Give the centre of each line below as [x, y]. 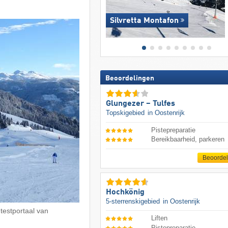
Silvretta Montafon [144, 21]
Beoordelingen [130, 79]
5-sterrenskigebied [134, 201]
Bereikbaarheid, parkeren [188, 139]
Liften [160, 218]
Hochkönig [125, 192]
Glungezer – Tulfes [140, 104]
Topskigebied [126, 113]
